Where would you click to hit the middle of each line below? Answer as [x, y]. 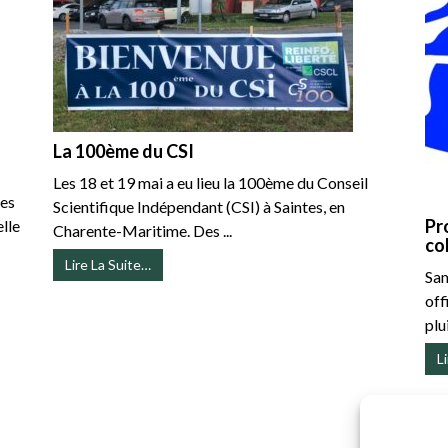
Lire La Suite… [108, 265]
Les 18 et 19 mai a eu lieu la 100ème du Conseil [211, 183]
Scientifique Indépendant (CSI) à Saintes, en [199, 207]
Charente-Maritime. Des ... [143, 231]
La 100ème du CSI [124, 151]
